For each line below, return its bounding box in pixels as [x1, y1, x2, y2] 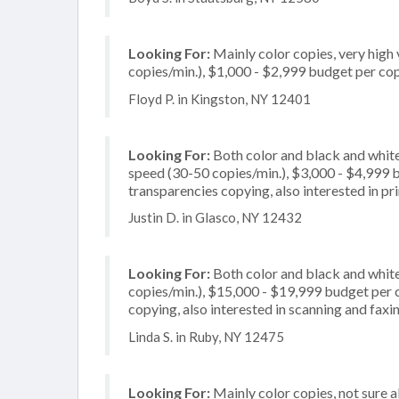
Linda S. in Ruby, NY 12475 [128, 328, 284, 345]
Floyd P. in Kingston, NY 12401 [128, 90, 311, 107]
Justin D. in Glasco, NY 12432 [128, 209, 302, 225]
